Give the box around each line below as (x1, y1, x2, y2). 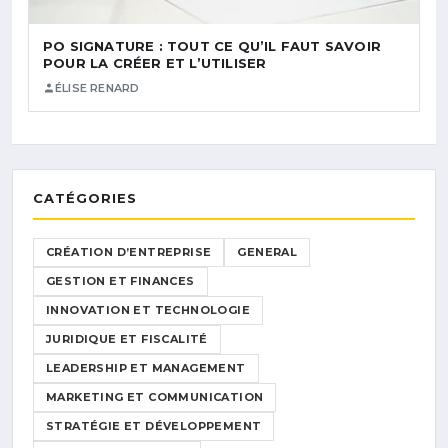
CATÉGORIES (33, 189, 137, 206)
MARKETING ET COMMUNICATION (46, 389, 264, 404)
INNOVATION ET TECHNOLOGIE (46, 302, 250, 317)
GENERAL (237, 244, 298, 259)
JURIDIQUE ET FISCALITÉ (46, 331, 208, 346)
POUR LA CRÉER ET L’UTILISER (43, 54, 267, 71)
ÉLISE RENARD (55, 80, 140, 95)
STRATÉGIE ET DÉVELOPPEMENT (46, 418, 262, 433)
